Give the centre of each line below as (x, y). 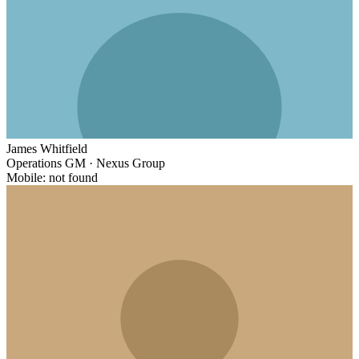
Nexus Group (131, 163)
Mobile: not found (52, 177)
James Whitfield (47, 148)
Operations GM (46, 163)
